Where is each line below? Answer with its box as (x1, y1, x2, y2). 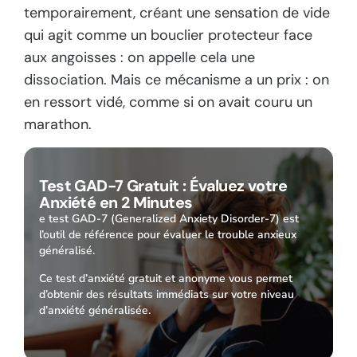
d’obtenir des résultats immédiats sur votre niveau (39, 286, 295, 302)
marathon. (24, 115, 92, 135)
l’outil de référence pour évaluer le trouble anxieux (39, 227, 297, 243)
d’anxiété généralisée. (39, 302, 151, 318)
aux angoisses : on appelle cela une (24, 48, 255, 68)
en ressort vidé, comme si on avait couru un (24, 92, 312, 112)
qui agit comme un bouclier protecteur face (24, 25, 312, 45)
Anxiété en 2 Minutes (39, 192, 193, 214)
